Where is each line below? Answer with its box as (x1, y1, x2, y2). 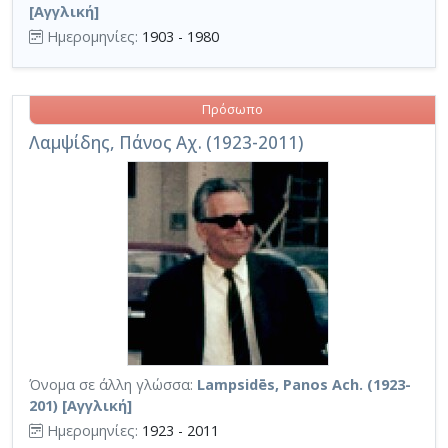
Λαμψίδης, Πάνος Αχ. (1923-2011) (29, 130, 303, 154)
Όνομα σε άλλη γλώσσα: (29, 374, 193, 394)
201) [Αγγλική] (29, 395, 132, 415)
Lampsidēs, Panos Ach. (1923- (197, 374, 411, 394)
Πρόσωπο (202, 101, 263, 119)
